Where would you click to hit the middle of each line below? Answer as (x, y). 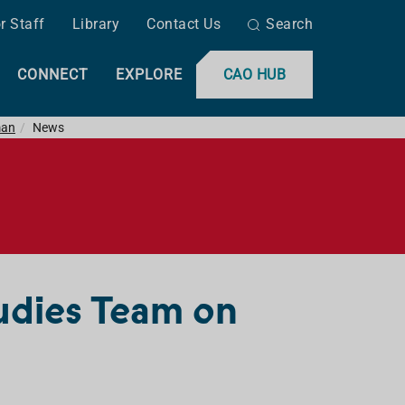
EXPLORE (149, 75)
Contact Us (184, 24)
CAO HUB (254, 75)
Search (289, 24)
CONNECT (52, 75)
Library (95, 24)
